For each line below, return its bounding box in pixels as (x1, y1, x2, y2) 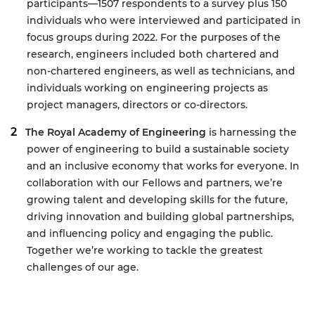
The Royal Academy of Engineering (25, 126, 206, 139)
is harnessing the (206, 126, 297, 139)
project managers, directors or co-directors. (27, 98, 247, 112)
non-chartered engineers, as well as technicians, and (27, 65, 295, 78)
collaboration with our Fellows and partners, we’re (27, 176, 283, 190)
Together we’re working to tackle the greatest (27, 244, 263, 257)
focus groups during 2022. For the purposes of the (27, 31, 281, 44)
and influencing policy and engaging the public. (27, 227, 273, 240)
